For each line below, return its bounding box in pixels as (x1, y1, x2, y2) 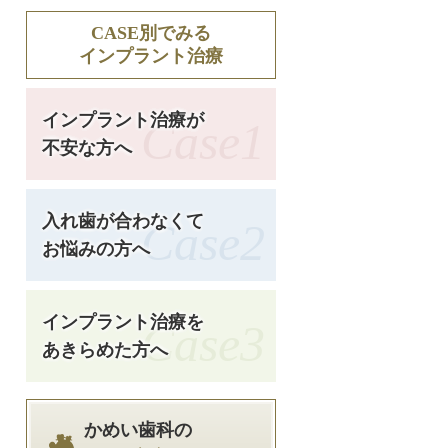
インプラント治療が (42, 110, 204, 130)
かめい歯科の (84, 420, 192, 440)
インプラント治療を (42, 312, 204, 332)
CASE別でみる (91, 23, 211, 43)
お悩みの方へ (42, 239, 150, 259)
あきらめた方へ (42, 340, 168, 360)
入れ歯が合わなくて (42, 211, 204, 231)
